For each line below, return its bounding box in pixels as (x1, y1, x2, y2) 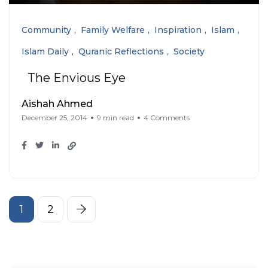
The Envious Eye (28, 71, 126, 86)
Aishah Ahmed (22, 98, 93, 110)
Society (173, 46, 205, 57)
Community (22, 25, 71, 36)
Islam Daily (22, 46, 69, 57)
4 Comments (144, 113, 190, 123)
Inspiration (154, 25, 202, 36)
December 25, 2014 (22, 113, 87, 123)
